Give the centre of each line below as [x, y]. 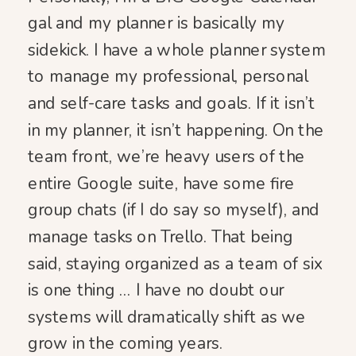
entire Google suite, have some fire [161, 183]
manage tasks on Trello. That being [161, 237]
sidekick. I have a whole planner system [177, 50]
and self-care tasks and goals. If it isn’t [172, 104]
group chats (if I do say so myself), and [174, 210]
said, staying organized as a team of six [175, 263]
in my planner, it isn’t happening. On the [176, 130]
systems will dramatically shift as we [167, 317]
